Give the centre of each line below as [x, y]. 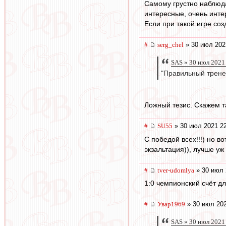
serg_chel [171, 45]
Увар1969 [171, 204]
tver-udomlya [176, 170]
